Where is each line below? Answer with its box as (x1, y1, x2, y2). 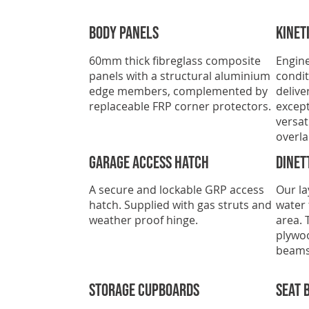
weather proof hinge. (88, 212, 201, 228)
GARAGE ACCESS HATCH (88, 152, 209, 174)
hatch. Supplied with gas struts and (88, 197, 272, 213)
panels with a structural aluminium (88, 68, 270, 83)
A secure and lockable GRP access (88, 182, 264, 198)
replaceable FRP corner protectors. (88, 98, 271, 114)
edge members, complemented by (88, 83, 268, 99)
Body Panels (88, 23, 159, 45)
